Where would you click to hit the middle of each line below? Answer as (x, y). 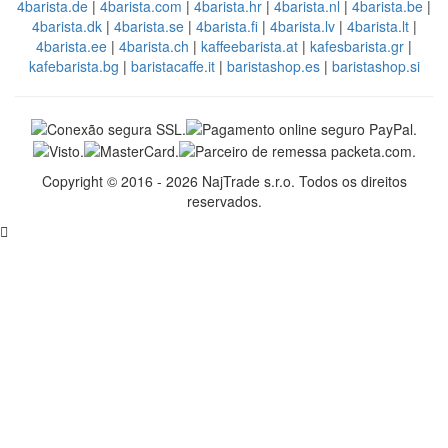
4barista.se (148, 25)
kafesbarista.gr (357, 45)
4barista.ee (71, 45)
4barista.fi (226, 25)
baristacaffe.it (172, 65)
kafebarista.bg (73, 65)
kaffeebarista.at (249, 45)
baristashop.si (375, 65)
